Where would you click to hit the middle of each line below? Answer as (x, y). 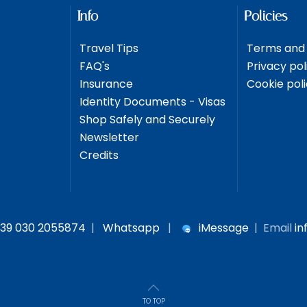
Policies (266, 16)
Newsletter (108, 138)
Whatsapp (131, 228)
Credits (98, 156)
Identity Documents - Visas (151, 102)
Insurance (105, 84)
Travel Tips (108, 49)
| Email (270, 228)
